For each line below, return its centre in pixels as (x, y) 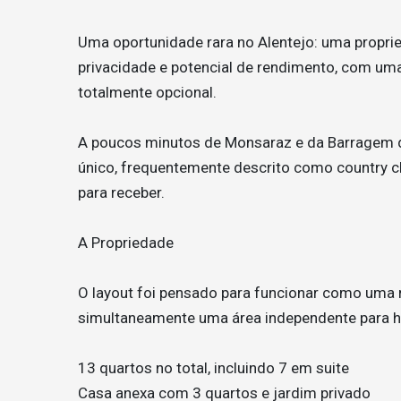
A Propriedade (126, 243)
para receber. (121, 192)
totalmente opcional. (147, 92)
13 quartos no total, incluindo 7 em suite (213, 368)
